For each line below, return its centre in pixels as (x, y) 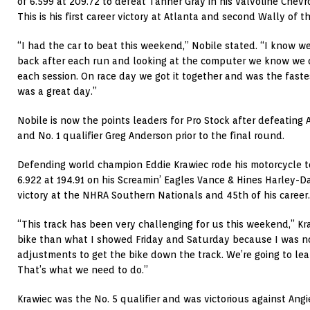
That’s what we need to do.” (83, 270)
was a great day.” (57, 92)
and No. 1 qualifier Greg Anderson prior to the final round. (151, 136)
